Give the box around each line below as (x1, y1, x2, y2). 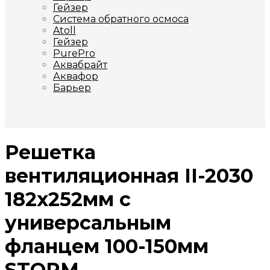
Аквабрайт (53, 59, 107, 71)
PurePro (53, 48, 95, 59)
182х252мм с (5, 187, 131, 212)
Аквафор (53, 71, 98, 82)
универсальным (5, 211, 171, 235)
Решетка (5, 140, 96, 165)
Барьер (53, 82, 91, 93)
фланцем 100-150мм (5, 234, 209, 259)
